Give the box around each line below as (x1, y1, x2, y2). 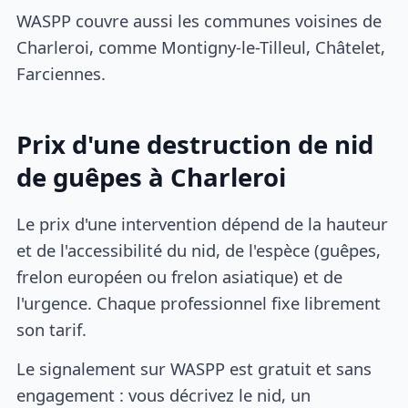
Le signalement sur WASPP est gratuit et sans (16, 356, 372, 380)
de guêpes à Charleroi (16, 159, 287, 194)
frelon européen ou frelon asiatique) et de (16, 265, 343, 289)
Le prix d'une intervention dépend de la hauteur (16, 212, 389, 236)
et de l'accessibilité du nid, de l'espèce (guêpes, (16, 239, 382, 262)
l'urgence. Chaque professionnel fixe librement (16, 291, 382, 315)
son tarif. (16, 318, 87, 342)
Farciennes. (16, 61, 107, 85)
